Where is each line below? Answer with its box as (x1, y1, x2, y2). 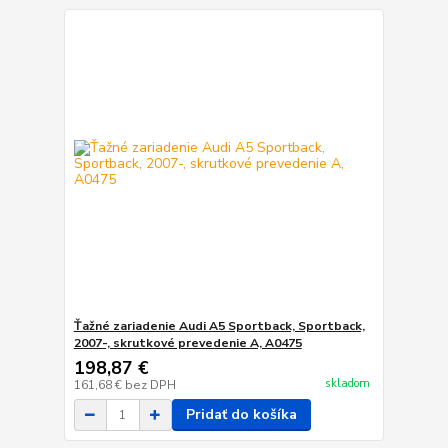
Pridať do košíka (185, 405, 297, 425)
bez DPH (124, 377, 176, 394)
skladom (324, 375, 370, 391)
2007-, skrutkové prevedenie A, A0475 (73, 335, 302, 352)
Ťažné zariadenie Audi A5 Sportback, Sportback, (73, 318, 365, 335)
